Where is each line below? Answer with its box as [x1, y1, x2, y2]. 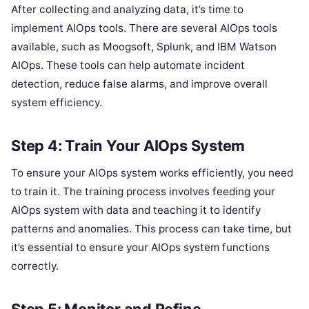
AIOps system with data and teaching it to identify [11, 203, 261, 217]
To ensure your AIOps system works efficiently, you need [11, 166, 293, 179]
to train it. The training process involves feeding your [11, 184, 275, 198]
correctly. [11, 259, 59, 272]
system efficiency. [11, 96, 102, 110]
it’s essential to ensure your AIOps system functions [11, 240, 270, 254]
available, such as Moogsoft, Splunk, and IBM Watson [11, 40, 277, 54]
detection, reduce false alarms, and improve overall [11, 77, 268, 91]
